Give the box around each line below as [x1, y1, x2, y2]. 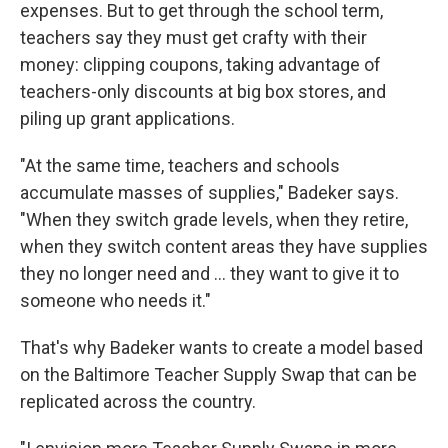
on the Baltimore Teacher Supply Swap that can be [20, 364, 417, 385]
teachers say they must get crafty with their [20, 27, 367, 48]
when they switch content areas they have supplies [20, 236, 428, 257]
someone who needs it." [20, 290, 211, 311]
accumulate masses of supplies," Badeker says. [20, 182, 399, 203]
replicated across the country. [20, 391, 256, 412]
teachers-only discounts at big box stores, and [20, 81, 386, 102]
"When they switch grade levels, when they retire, [20, 209, 408, 230]
